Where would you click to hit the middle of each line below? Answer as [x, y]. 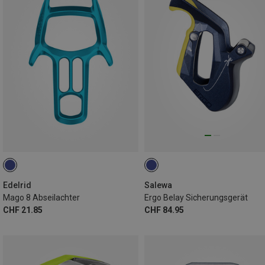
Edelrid [17, 185]
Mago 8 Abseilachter [41, 197]
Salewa [158, 185]
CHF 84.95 [164, 210]
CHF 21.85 [23, 210]
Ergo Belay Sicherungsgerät [196, 197]
